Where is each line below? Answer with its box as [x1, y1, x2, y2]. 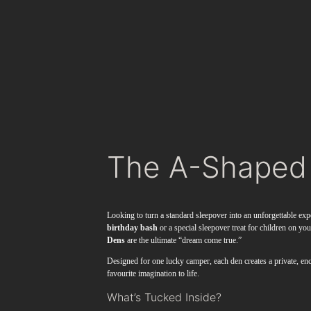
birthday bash [107, 223, 158, 233]
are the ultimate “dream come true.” [125, 235, 242, 246]
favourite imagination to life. [107, 269, 200, 279]
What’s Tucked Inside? [107, 290, 222, 305]
